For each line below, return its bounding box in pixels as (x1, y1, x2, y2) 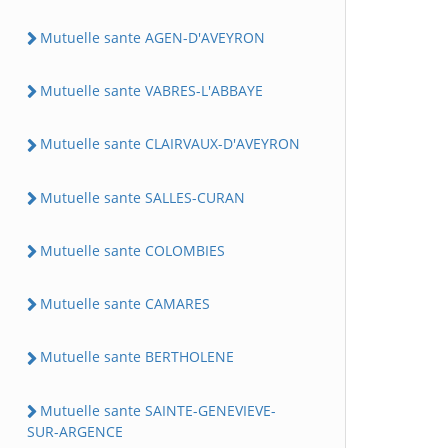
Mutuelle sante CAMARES (40, 294, 210, 313)
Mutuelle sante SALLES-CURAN (40, 187, 245, 207)
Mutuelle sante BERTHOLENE (40, 347, 234, 367)
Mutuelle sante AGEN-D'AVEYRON (40, 27, 265, 47)
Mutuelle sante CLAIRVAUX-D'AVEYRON (40, 134, 300, 154)
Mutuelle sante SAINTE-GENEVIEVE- (40, 400, 276, 420)
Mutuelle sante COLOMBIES (40, 240, 225, 260)
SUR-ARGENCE (27, 421, 123, 441)
